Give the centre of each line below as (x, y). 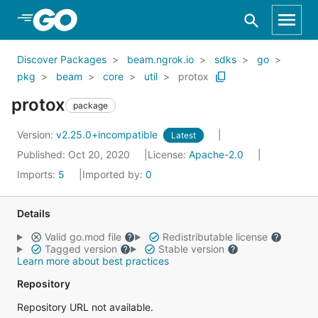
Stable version (191, 249)
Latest (183, 135)
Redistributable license (215, 237)
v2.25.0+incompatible (108, 135)
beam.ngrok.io (160, 59)
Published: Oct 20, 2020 (75, 154)
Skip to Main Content (86, 19)
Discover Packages (62, 59)
